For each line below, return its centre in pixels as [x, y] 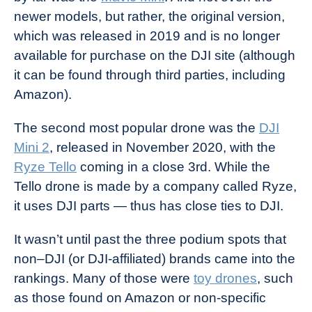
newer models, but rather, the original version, [149, 16]
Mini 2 [32, 147]
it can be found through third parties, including [150, 75]
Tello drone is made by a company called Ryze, [155, 186]
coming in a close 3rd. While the [173, 167]
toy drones [225, 278]
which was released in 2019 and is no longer [147, 36]
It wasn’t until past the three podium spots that [150, 239]
